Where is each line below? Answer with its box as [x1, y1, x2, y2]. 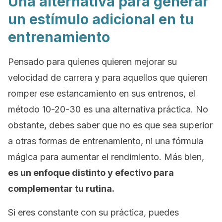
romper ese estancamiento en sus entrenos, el [8, 88, 195, 99]
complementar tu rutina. [8, 183, 114, 194]
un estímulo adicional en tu [8, 11, 194, 28]
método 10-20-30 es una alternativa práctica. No [8, 104, 208, 114]
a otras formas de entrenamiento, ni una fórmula [8, 136, 203, 146]
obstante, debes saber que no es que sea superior [8, 120, 213, 130]
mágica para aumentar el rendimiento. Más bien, [8, 152, 204, 162]
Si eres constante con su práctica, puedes [8, 207, 179, 218]
